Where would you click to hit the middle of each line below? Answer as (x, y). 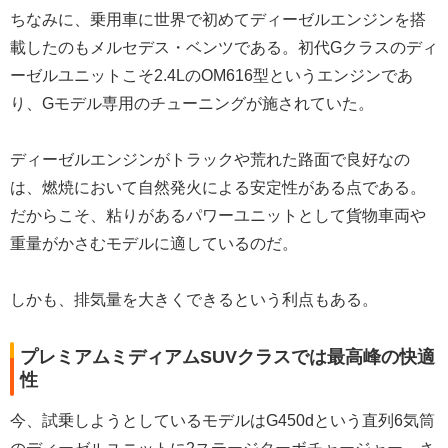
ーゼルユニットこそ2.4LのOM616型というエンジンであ (211, 76)
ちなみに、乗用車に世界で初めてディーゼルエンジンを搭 (218, 20)
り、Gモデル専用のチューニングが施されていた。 (192, 104)
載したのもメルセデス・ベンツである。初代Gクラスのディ (224, 48)
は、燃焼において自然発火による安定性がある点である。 (218, 188)
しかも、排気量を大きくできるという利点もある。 (194, 300)
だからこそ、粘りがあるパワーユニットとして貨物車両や (218, 216)
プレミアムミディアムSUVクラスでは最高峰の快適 (227, 357)
